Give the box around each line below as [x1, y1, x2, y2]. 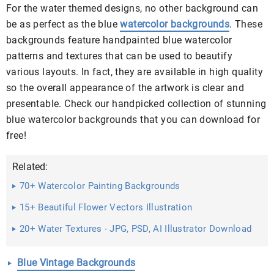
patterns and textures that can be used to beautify [6, 50, 232, 62]
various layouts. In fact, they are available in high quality [6, 66, 263, 78]
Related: [12, 161, 48, 172]
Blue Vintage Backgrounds [17, 257, 136, 268]
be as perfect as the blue [6, 18, 120, 30]
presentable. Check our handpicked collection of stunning [6, 98, 267, 109]
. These [229, 18, 263, 30]
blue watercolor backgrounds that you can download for [6, 114, 261, 125]
